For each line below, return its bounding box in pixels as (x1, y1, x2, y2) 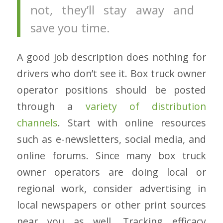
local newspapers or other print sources (16, 198, 207, 212)
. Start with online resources (57, 116, 207, 130)
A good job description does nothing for (16, 50, 207, 64)
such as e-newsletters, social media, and (16, 132, 207, 146)
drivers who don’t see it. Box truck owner (16, 67, 207, 81)
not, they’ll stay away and (30, 1, 195, 18)
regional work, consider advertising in (16, 182, 207, 196)
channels (16, 116, 58, 130)
